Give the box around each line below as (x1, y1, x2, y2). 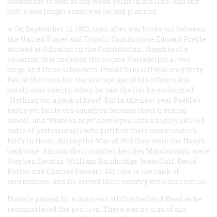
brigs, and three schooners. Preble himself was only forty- (7, 64, 205, 74)
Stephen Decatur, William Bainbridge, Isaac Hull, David (7, 156, 197, 166)
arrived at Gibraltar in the (7, 44, 98, 54)
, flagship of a (141, 44, 188, 54)
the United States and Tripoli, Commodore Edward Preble (7, 34, 206, 44)
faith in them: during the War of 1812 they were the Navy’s (7, 136, 205, 145)
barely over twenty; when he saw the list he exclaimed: (7, 85, 195, 94)
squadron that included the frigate (7, 54, 127, 64)
